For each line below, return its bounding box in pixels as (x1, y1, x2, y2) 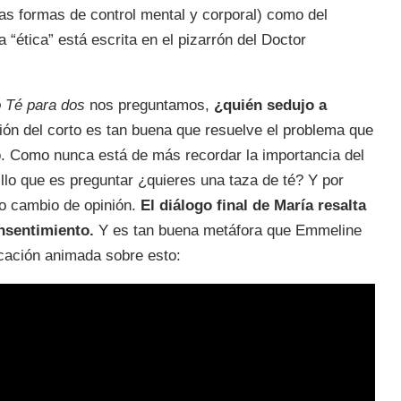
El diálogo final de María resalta (141, 196, 366, 214)
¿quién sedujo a (214, 96, 327, 114)
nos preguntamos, (85, 96, 214, 114)
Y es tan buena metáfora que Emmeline (94, 221, 362, 239)
